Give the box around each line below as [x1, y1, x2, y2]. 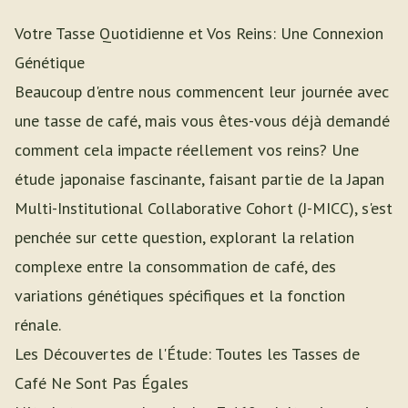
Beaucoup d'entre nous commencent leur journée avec [15, 81, 389, 102]
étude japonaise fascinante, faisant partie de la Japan [15, 168, 384, 189]
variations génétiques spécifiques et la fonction [15, 285, 345, 306]
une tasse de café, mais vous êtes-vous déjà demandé [15, 110, 390, 131]
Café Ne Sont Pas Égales [15, 372, 189, 393]
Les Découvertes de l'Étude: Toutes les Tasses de [15, 343, 360, 364]
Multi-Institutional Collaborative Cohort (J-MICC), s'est [15, 198, 393, 219]
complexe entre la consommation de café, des [15, 256, 336, 277]
